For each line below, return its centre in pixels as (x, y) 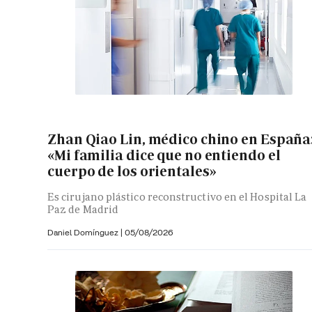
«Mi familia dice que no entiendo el (164, 155)
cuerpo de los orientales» (132, 171)
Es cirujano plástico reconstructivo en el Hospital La (177, 197)
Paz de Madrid (83, 210)
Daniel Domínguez (84, 233)
